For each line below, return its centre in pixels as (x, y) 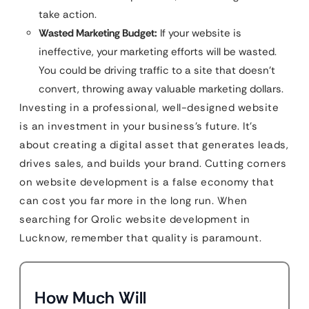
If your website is (199, 33)
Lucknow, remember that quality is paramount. (140, 238)
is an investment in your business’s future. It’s (138, 127)
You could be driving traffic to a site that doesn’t (157, 71)
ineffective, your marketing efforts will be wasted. (158, 52)
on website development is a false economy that (147, 182)
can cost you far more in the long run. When (133, 201)
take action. (68, 15)
